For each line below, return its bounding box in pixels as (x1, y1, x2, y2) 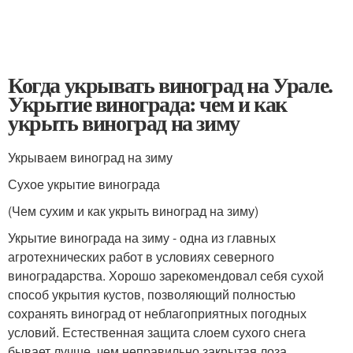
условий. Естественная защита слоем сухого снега (8, 322, 306, 341)
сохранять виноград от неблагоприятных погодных (8, 303, 307, 322)
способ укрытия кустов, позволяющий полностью (8, 284, 295, 303)
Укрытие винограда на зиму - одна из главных (8, 228, 276, 247)
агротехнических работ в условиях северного (8, 247, 274, 266)
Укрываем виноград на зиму (8, 147, 173, 166)
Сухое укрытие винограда (8, 174, 160, 193)
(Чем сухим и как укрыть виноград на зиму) (8, 201, 258, 220)
